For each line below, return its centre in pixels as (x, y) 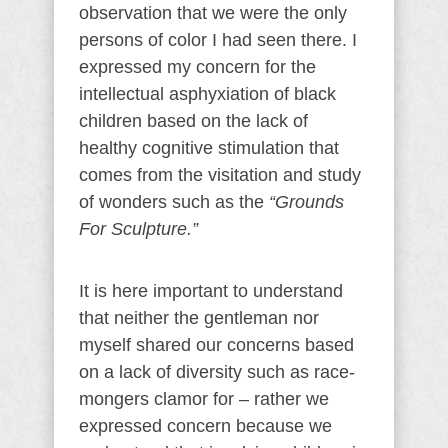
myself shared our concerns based (216, 345)
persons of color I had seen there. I (218, 40)
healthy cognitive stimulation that (209, 148)
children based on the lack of (193, 121)
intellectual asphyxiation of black (207, 94)
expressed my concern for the (197, 67)
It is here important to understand (211, 291)
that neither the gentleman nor (199, 318)
